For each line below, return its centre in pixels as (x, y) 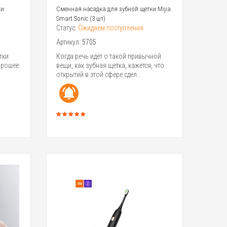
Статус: (67, 28)
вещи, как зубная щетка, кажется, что (110, 65)
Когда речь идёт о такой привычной (108, 56)
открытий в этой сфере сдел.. (98, 74)
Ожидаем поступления (110, 28)
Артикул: (69, 42)
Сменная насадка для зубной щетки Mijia (113, 9)
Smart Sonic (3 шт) (81, 18)
